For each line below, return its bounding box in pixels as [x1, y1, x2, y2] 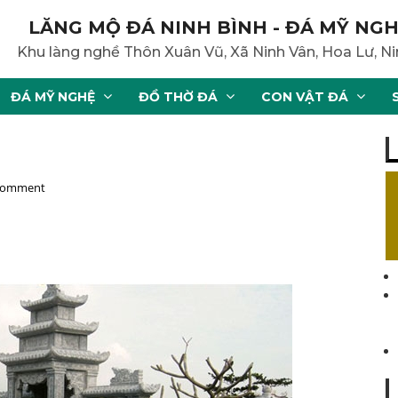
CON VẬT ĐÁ [261, 89, 348, 105]
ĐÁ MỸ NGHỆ [11, 89, 95, 105]
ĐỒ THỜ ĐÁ [139, 89, 218, 105]
